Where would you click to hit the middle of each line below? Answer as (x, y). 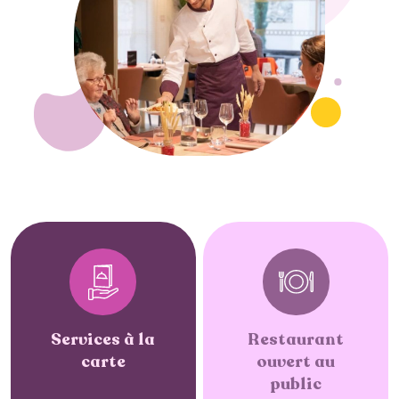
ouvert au (296, 361)
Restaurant (296, 339)
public (296, 383)
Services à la (103, 339)
